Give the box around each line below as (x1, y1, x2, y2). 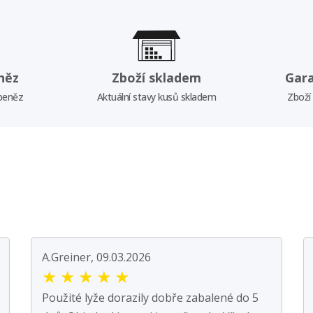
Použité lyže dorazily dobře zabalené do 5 (42, 289, 259, 305)
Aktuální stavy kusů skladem (96, 89, 217, 103)
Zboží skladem (111, 68, 201, 86)
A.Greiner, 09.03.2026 (42, 249, 151, 265)
